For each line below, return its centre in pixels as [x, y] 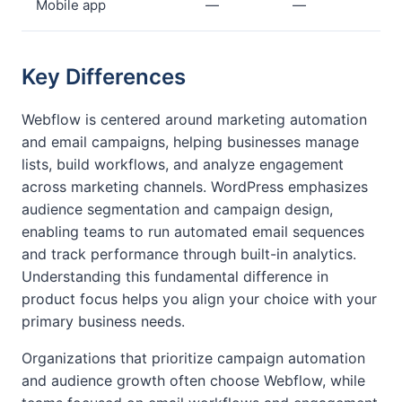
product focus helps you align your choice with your [199, 299]
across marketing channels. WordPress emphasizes [195, 187]
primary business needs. [103, 321]
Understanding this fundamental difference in [175, 276]
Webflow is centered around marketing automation [194, 119]
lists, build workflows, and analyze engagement [183, 164]
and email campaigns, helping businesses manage [190, 142]
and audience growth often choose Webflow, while [193, 380]
